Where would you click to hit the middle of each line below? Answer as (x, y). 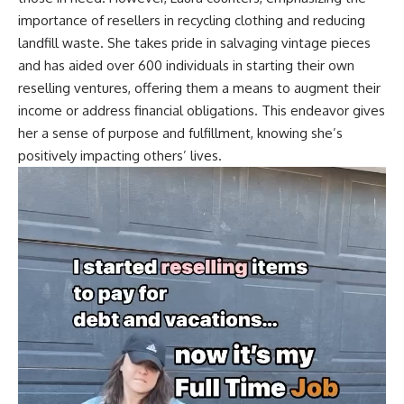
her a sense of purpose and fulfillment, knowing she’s (180, 133)
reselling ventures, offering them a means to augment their (199, 88)
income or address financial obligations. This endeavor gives (202, 111)
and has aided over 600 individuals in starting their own (186, 66)
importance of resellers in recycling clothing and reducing (192, 21)
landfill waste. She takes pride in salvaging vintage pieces (194, 43)
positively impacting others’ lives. (120, 156)
